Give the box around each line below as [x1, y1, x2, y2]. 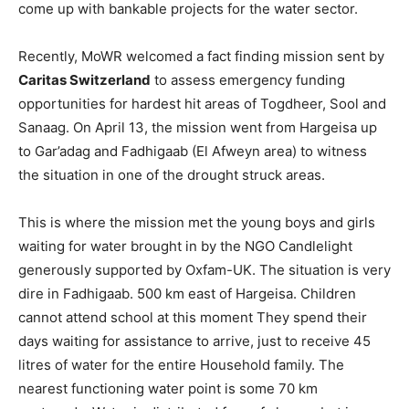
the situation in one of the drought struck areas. [18, 166, 325, 184]
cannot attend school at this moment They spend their [18, 309, 367, 327]
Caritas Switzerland [18, 71, 151, 89]
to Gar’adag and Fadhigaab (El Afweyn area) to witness [18, 142, 367, 161]
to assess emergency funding [151, 71, 345, 89]
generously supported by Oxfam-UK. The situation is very [18, 261, 391, 279]
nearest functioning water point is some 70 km [18, 380, 318, 398]
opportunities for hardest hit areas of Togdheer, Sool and [18, 95, 386, 113]
